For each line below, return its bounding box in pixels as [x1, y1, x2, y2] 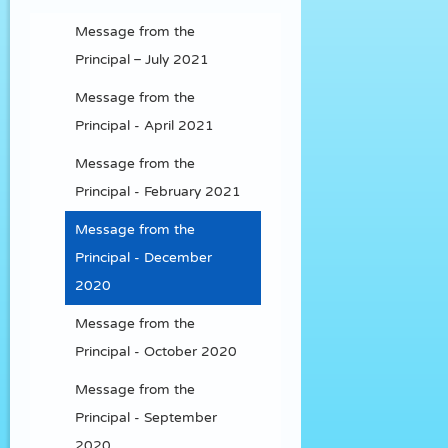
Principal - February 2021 [75, 185, 241, 198]
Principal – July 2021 [75, 53, 209, 66]
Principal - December [75, 251, 212, 264]
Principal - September [75, 411, 217, 424]
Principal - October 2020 [75, 345, 237, 358]
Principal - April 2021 [75, 119, 214, 132]
